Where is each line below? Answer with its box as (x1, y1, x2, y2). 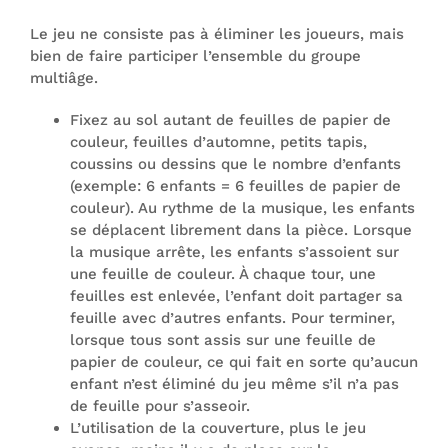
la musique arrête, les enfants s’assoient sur (70, 243, 399, 261)
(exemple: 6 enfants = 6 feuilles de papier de (70, 177, 401, 195)
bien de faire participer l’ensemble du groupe (30, 47, 361, 65)
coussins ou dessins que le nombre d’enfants (70, 155, 401, 173)
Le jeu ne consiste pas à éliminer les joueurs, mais (30, 25, 404, 43)
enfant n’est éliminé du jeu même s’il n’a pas (70, 375, 399, 393)
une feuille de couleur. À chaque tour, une (70, 265, 376, 283)
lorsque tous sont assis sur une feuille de (70, 331, 376, 349)
